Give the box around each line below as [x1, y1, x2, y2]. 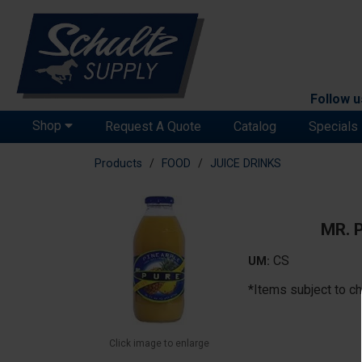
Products [95, 157, 142, 170]
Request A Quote [105, 119, 201, 135]
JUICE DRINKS [210, 157, 281, 170]
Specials [309, 119, 358, 135]
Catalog [234, 119, 276, 135]
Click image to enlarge [109, 338, 209, 350]
